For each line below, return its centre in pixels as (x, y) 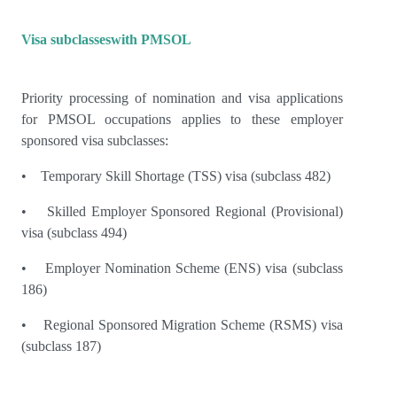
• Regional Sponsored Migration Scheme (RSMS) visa (182, 325)
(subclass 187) (61, 346)
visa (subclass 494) (74, 233)
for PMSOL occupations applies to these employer (182, 120)
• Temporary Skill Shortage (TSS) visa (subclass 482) (176, 176)
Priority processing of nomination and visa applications (182, 98)
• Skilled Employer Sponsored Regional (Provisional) (182, 212)
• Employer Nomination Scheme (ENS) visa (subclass (182, 269)
